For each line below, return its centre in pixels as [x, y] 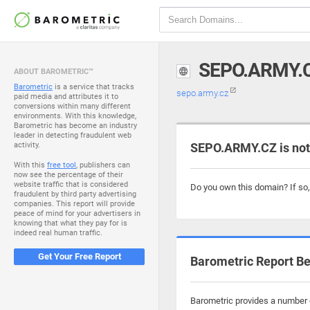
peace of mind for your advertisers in [77, 213]
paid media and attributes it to [66, 97]
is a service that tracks [93, 87]
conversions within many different [72, 106]
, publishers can [103, 165]
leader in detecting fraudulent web [73, 135]
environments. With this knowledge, [75, 116]
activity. [27, 145]
